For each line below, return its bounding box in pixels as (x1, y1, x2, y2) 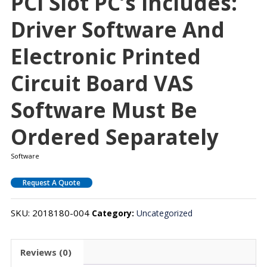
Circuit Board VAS (10, 69, 193, 98)
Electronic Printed (10, 42, 201, 71)
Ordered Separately (10, 123, 219, 151)
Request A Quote (22, 178, 80, 188)
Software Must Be (10, 96, 197, 125)
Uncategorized (136, 207, 193, 219)
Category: (91, 207, 136, 219)
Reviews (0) (20, 246, 72, 258)
